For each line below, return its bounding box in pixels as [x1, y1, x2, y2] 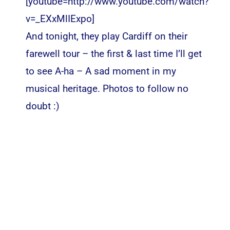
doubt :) [25, 100, 60, 112]
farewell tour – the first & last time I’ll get [25, 48, 202, 60]
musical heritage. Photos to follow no [25, 83, 188, 95]
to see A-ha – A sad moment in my [25, 65, 176, 78]
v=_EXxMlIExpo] [25, 13, 94, 25]
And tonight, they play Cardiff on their [25, 30, 187, 43]
